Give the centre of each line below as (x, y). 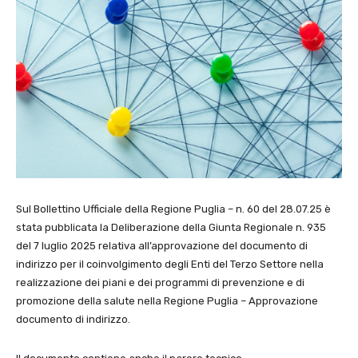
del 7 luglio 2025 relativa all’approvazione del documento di (162, 245)
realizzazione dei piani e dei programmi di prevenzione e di (160, 282)
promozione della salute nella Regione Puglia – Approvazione (167, 300)
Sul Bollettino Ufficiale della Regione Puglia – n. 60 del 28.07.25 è (173, 209)
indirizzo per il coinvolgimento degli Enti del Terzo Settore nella (170, 264)
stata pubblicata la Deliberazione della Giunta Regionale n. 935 (171, 227)
